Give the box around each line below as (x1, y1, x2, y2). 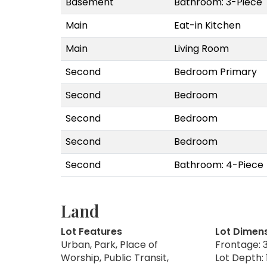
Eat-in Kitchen (174, 18, 241, 32)
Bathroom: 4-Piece (174, 157, 263, 172)
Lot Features (61, 224, 122, 238)
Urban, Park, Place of (61, 237, 158, 252)
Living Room (174, 41, 229, 55)
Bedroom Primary (174, 64, 257, 79)
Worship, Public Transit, (61, 250, 169, 265)
